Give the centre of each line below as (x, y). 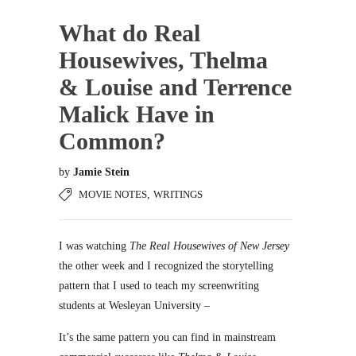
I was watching (94, 246)
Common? (112, 141)
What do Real (130, 33)
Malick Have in (137, 114)
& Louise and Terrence (175, 87)
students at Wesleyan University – (134, 306)
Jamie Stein (101, 172)
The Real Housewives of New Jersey (209, 246)
